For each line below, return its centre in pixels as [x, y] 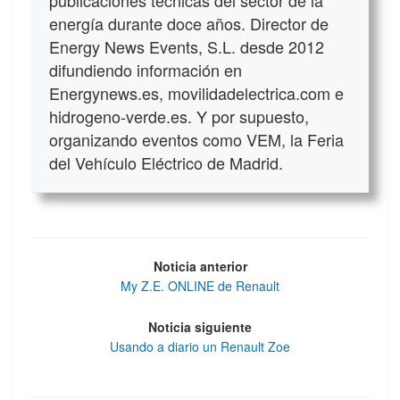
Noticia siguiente [200, 327]
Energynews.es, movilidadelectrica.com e [196, 92]
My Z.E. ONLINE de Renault [200, 285]
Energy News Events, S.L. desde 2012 [187, 46]
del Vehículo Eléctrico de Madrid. [166, 162]
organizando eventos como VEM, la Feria [196, 139]
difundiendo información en [146, 69]
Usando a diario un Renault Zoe [200, 347]
